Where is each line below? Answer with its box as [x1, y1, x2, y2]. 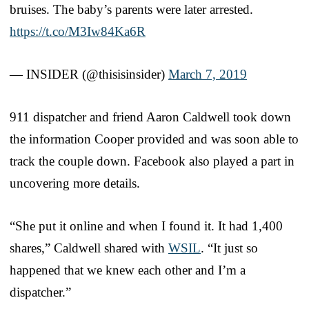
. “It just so [201, 240, 258, 255]
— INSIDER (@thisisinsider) [10, 66, 168, 81]
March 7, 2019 [168, 66, 247, 81]
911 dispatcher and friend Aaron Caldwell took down [10, 109, 291, 124]
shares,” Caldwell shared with [10, 240, 168, 255]
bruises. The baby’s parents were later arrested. [10, 1, 253, 17]
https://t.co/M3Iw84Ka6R [10, 23, 146, 39]
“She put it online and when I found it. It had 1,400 [10, 218, 283, 233]
